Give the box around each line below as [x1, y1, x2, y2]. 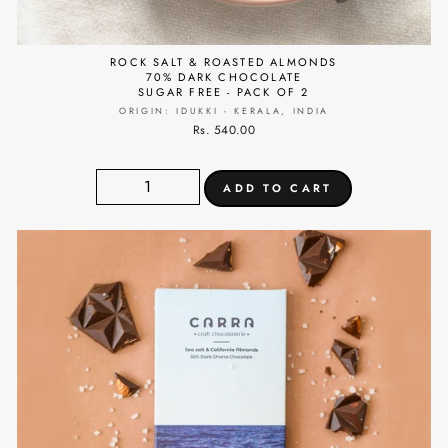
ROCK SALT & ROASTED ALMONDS [110, 53, 338, 70]
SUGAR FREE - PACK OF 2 [138, 83, 310, 100]
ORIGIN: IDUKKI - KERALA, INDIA [118, 103, 330, 117]
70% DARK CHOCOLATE [145, 68, 303, 85]
